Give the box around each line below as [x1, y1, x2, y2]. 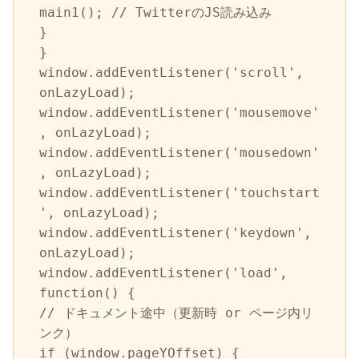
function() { [39, 284, 135, 301]
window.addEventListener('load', [39, 264, 288, 280]
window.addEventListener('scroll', [39, 64, 304, 80]
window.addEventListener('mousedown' [39, 144, 320, 160]
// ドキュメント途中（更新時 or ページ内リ [39, 305, 313, 321]
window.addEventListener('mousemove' [39, 104, 320, 120]
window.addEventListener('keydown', [39, 224, 312, 240]
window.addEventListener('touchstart [39, 184, 320, 200]
